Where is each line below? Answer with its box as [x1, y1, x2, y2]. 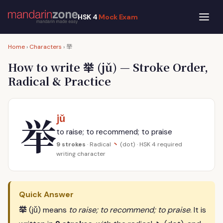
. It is [190, 205, 206, 215]
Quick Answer [19, 189, 74, 200]
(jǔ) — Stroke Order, [94, 59, 208, 75]
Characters [29, 43, 62, 51]
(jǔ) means [27, 205, 69, 215]
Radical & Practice [8, 73, 111, 89]
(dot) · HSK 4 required [118, 140, 182, 148]
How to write [8, 59, 83, 75]
